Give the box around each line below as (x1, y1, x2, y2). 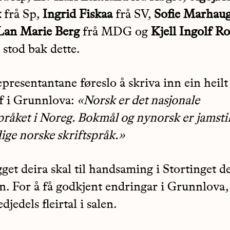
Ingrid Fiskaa (43, 9, 112, 22)
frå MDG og (80, 26, 151, 39)
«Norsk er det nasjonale (77, 95, 200, 108)
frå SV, (112, 9, 154, 22)
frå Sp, (1, 9, 43, 22)
